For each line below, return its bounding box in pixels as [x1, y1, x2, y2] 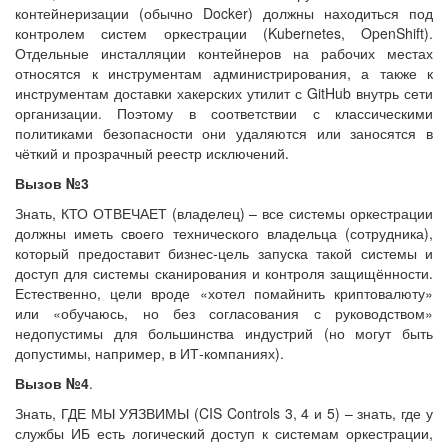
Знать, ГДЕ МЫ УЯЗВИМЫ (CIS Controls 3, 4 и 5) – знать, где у [15, 402, 433, 423]
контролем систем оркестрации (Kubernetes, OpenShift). [15, 22, 433, 43]
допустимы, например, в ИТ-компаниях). [15, 342, 284, 363]
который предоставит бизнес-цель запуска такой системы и [15, 242, 433, 263]
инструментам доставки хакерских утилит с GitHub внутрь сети [15, 82, 433, 103]
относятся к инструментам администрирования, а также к [15, 62, 433, 83]
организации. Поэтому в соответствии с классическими [15, 102, 433, 123]
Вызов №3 [15, 172, 89, 193]
